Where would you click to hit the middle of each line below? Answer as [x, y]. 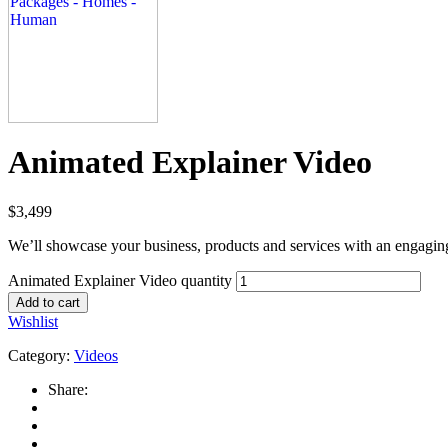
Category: [39, 355]
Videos [96, 355]
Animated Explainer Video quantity [120, 280]
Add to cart [48, 302]
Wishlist [33, 321]
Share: [68, 389]
